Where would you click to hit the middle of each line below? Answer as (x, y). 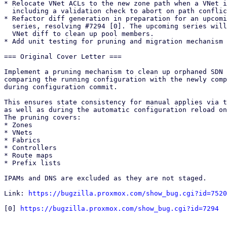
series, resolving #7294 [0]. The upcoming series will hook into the (8, 26)
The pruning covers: (45, 117)
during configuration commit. (61, 87)
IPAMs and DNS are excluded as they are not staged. (105, 178)
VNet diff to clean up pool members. (8, 34)
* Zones (18, 125)
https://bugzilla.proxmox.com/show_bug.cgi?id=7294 (120, 209)
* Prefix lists (34, 163)
